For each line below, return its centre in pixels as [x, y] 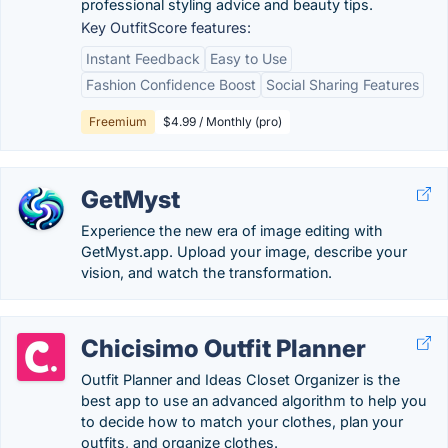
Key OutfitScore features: [166, 27]
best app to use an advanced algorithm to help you [254, 400]
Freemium [118, 121]
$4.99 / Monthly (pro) [222, 121]
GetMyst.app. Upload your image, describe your [244, 251]
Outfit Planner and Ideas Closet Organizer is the [240, 379]
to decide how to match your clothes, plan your [242, 421]
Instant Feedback [143, 58]
